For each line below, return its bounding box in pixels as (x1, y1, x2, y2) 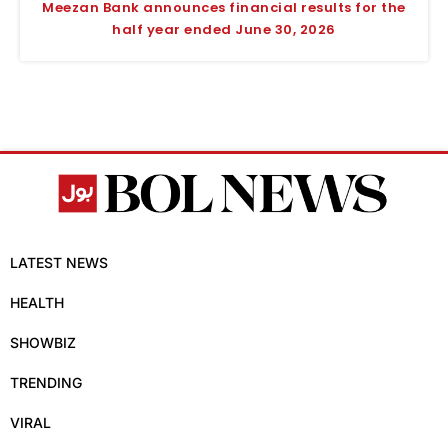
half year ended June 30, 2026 (112, 20, 336, 40)
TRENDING (10, 374, 82, 392)
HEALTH (10, 294, 64, 312)
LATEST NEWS (10, 254, 108, 272)
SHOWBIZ (10, 334, 76, 352)
